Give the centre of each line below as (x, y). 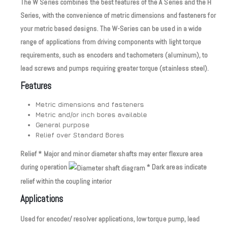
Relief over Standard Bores (80, 135)
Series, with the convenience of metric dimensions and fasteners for (118, 15)
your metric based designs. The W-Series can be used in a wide (111, 28)
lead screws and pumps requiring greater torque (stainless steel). (115, 68)
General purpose (62, 124)
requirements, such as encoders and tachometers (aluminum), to (114, 55)
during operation (45, 167)
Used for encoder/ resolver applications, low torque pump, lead (110, 219)
